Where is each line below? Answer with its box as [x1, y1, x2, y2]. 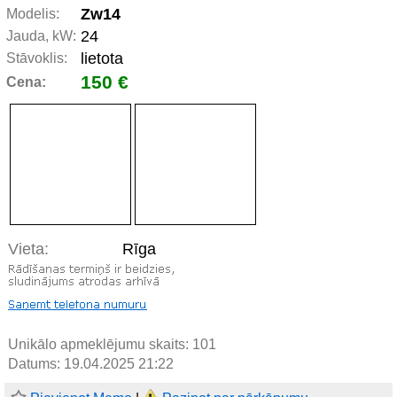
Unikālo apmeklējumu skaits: [8, 337, 192, 353]
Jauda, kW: [6, 28, 76, 43]
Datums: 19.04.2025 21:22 [8, 356, 174, 372]
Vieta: [8, 240, 49, 259]
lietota [81, 50, 123, 67]
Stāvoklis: [6, 51, 67, 66]
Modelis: [6, 6, 59, 21]
